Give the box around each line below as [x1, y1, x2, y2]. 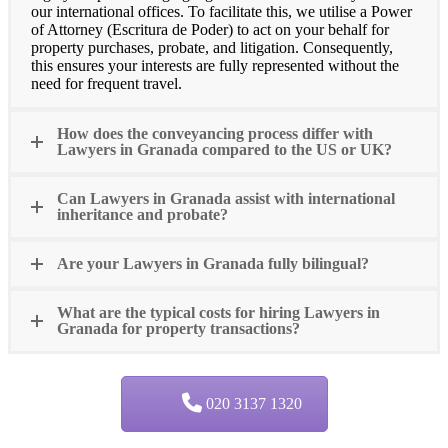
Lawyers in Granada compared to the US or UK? [57, 140, 392, 158]
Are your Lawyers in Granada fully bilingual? [57, 254, 369, 272]
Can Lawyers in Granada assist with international [57, 189, 395, 207]
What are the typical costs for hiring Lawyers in [57, 303, 380, 321]
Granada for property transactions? [57, 319, 300, 337]
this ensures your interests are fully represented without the [31, 56, 399, 74]
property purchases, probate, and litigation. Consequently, [31, 38, 393, 56]
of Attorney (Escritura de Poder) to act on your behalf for [31, 20, 389, 38]
